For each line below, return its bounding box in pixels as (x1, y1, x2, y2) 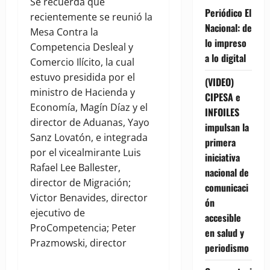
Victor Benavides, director (30, 191, 148, 205)
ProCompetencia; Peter (30, 221, 136, 235)
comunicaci (204, 180, 248, 195)
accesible (204, 210, 241, 225)
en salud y (204, 225, 244, 240)
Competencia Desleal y (30, 40, 133, 54)
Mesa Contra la (30, 25, 98, 39)
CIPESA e (204, 89, 240, 104)
